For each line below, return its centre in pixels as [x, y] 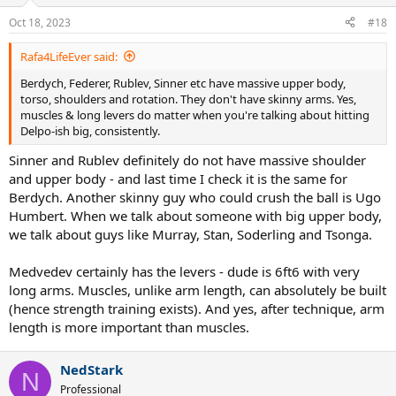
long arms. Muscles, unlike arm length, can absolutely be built [198, 290]
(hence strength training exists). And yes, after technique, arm [197, 308]
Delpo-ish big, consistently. [90, 130]
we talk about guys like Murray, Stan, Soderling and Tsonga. [190, 234]
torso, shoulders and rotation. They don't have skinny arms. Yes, [188, 99]
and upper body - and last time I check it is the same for [178, 179]
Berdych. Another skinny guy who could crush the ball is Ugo [195, 197]
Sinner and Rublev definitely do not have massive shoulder [187, 160]
